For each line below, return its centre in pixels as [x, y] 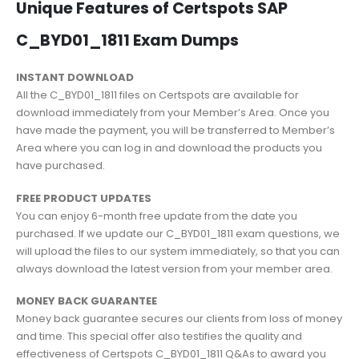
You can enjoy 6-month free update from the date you [157, 216]
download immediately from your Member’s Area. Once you [173, 113]
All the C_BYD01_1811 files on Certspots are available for [157, 95]
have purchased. [61, 166]
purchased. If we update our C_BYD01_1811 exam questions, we [178, 233]
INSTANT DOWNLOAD [75, 78]
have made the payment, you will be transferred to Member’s [175, 131]
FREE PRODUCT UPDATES [84, 198]
